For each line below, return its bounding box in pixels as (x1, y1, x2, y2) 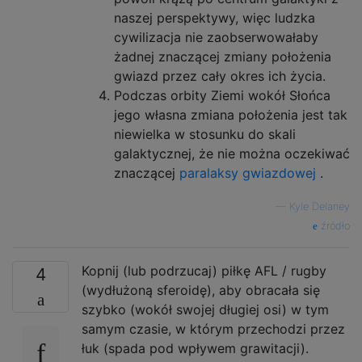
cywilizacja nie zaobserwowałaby (114, 29, 318, 46)
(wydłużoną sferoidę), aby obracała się (82, 282, 320, 299)
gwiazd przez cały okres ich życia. (114, 68, 326, 85)
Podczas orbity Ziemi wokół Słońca (114, 87, 330, 104)
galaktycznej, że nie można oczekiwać (114, 145, 350, 162)
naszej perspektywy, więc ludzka (114, 10, 315, 27)
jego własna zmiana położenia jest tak (114, 107, 347, 124)
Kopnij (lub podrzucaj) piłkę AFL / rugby (82, 263, 326, 280)
